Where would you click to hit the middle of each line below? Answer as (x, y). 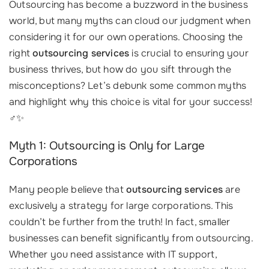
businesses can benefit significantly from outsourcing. (131, 238)
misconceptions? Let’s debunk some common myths (128, 86)
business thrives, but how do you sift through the (120, 70)
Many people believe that (68, 190)
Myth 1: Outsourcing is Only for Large (107, 146)
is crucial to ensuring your (189, 53)
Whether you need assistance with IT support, (113, 255)
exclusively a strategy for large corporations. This (121, 206)
